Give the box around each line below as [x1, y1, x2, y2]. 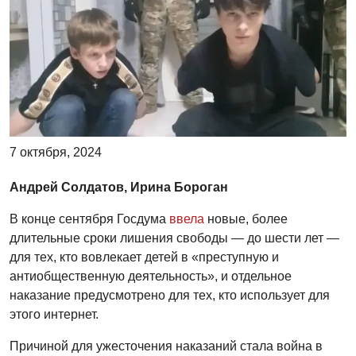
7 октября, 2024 [10, 145, 102, 159]
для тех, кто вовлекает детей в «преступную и [10, 250, 279, 264]
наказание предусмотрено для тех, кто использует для [10, 288, 330, 302]
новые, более [204, 211, 288, 226]
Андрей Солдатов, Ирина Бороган [10, 180, 228, 194]
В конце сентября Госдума [10, 211, 169, 226]
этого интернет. [10, 307, 99, 321]
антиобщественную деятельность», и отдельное [10, 269, 292, 283]
